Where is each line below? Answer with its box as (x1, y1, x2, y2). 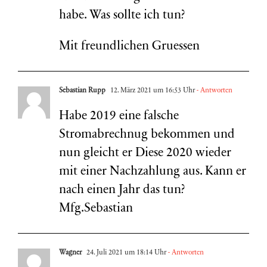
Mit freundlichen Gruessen (59, 41, 200, 53)
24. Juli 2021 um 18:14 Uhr (85, 249, 166, 256)
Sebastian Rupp (59, 87, 105, 94)
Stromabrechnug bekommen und (59, 129, 235, 141)
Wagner (59, 249, 82, 256)
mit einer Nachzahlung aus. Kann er (59, 166, 246, 178)
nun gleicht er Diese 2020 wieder (59, 147, 231, 160)
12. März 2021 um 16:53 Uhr (108, 87, 195, 94)
